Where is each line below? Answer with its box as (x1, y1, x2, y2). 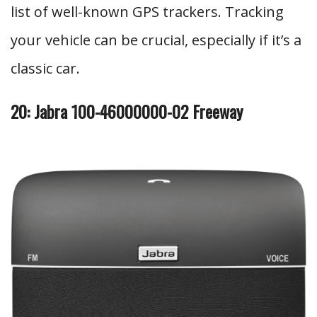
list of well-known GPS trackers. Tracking (11, 2, 284, 21)
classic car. (11, 59, 80, 78)
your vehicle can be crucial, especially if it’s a (11, 30, 301, 50)
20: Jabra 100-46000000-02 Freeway (11, 98, 243, 124)
